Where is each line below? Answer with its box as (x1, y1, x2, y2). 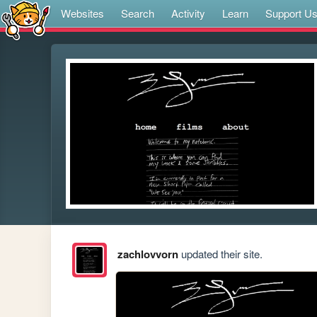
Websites (61, 6, 104, 21)
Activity (171, 6, 205, 21)
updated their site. (178, 246, 263, 262)
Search (121, 6, 154, 21)
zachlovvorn (117, 246, 178, 263)
